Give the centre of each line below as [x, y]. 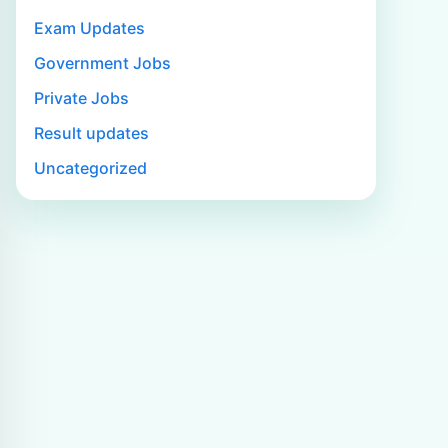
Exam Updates [89, 28]
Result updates [91, 133]
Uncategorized [90, 168]
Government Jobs [102, 63]
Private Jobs [81, 98]
